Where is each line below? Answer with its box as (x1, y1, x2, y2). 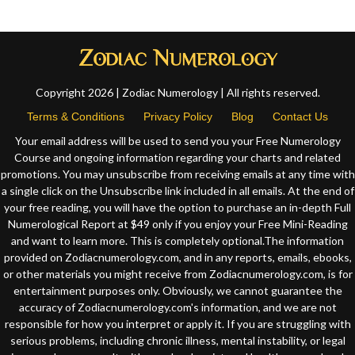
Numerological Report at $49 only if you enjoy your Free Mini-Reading (7, 217, 348, 231)
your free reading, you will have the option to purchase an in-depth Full (4, 200, 351, 215)
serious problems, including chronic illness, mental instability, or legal (10, 334, 345, 348)
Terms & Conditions (27, 110, 124, 124)
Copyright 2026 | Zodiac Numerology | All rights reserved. (35, 86, 320, 100)
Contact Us (273, 110, 328, 124)
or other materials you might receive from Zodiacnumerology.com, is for (2, 267, 353, 281)
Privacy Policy (143, 110, 212, 124)
